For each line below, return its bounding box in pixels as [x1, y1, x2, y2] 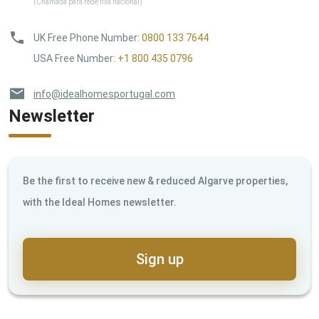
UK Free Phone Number [33, 32, 137, 44]
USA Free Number [33, 53, 113, 65]
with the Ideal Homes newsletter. [23, 197, 177, 209]
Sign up [135, 251, 184, 268]
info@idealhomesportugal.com [33, 88, 175, 100]
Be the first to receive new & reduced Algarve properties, [23, 175, 288, 187]
